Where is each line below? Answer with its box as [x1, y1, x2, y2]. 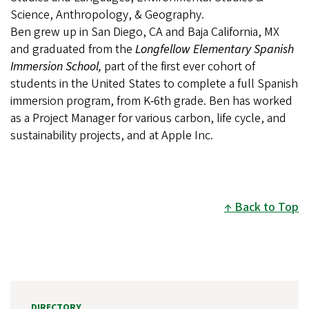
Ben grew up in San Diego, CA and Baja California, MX [10, 23, 279, 41]
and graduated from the [10, 41, 132, 59]
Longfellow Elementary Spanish [132, 41, 294, 59]
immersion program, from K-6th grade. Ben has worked [10, 92, 292, 110]
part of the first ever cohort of [101, 58, 255, 76]
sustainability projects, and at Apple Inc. [10, 127, 213, 145]
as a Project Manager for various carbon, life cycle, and [10, 110, 286, 128]
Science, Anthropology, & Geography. [10, 6, 207, 24]
